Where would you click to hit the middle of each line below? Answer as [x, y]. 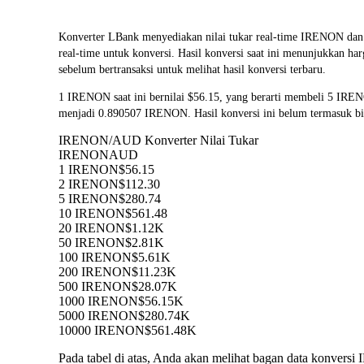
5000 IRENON [98, 316]
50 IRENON [92, 243]
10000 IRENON [102, 331]
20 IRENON [92, 228]
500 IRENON [95, 287]
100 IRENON [95, 258]
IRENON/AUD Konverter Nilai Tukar [158, 141]
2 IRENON [89, 184]
